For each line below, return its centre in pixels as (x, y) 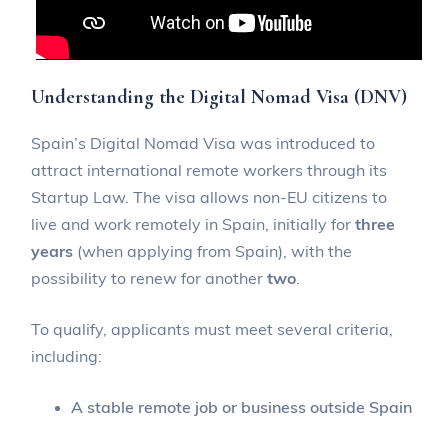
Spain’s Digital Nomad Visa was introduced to (203, 142)
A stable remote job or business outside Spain (242, 406)
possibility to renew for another (149, 277)
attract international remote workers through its (209, 169)
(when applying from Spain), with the (215, 250)
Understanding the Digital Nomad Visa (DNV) (219, 96)
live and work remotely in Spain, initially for (193, 223)
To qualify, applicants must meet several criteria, (212, 328)
